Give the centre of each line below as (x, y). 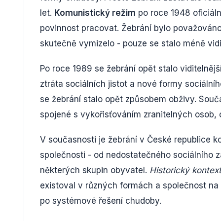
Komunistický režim (95, 13)
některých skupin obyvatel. (95, 170)
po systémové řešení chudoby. (101, 201)
